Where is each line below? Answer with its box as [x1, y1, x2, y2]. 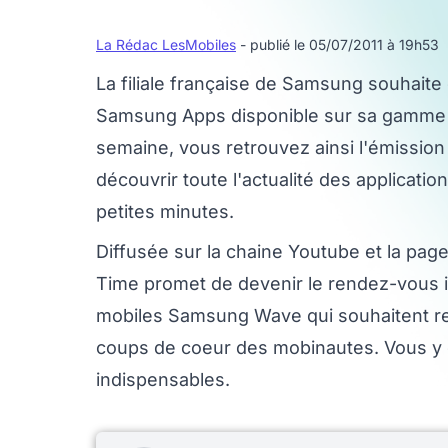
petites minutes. [96, 201, 234, 222]
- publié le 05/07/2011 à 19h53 [240, 36, 439, 53]
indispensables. [96, 369, 230, 390]
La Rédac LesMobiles [96, 36, 236, 53]
